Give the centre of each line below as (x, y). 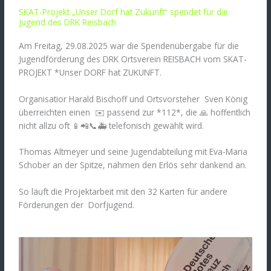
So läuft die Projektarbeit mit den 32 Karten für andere (123, 192)
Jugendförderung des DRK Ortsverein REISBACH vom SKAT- (133, 59)
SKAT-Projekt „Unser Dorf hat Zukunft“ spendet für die (124, 11)
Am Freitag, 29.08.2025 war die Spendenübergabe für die (129, 45)
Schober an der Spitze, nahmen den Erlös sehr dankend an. (133, 165)
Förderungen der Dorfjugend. (77, 205)
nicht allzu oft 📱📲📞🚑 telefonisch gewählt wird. (112, 125)
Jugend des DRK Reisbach (68, 22)
